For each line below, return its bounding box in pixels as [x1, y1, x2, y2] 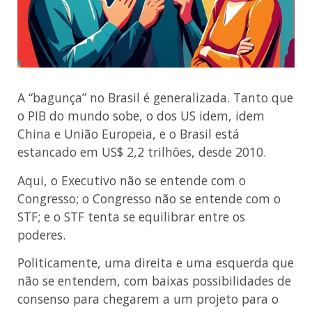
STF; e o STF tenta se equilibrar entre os [17, 208, 245, 225]
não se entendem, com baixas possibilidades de [17, 272, 291, 290]
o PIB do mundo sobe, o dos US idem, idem [17, 107, 265, 125]
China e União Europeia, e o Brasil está [17, 125, 240, 143]
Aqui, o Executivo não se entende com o [17, 171, 246, 189]
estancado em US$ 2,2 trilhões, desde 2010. [17, 143, 266, 161]
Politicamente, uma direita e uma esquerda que [17, 254, 294, 272]
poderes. [17, 226, 65, 243]
